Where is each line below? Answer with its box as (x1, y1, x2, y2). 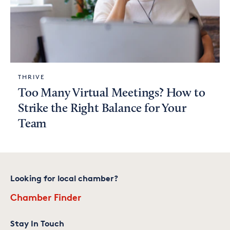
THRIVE (18, 73, 45, 81)
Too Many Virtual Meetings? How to (18, 87, 205, 100)
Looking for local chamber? (10, 173, 118, 184)
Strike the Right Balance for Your (18, 103, 186, 116)
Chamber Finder (10, 191, 81, 203)
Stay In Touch (10, 218, 64, 229)
